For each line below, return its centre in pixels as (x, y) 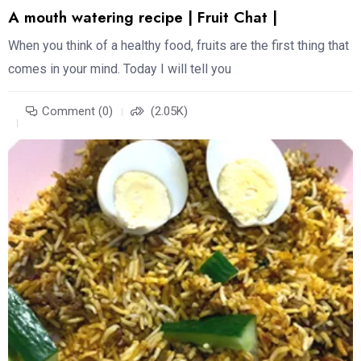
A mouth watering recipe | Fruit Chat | (143, 17)
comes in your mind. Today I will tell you (120, 68)
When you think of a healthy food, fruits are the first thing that (178, 45)
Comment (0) (77, 111)
